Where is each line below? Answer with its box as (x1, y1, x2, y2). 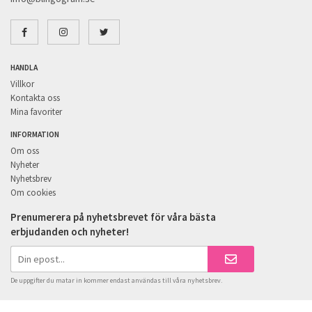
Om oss (10, 145, 39, 157)
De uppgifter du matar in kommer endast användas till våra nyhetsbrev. (10, 275, 223, 285)
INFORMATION (10, 130, 59, 140)
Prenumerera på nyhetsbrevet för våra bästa (10, 210, 216, 224)
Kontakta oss (10, 92, 60, 104)
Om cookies (10, 187, 56, 199)
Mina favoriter (10, 106, 62, 118)
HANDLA (10, 63, 38, 73)
